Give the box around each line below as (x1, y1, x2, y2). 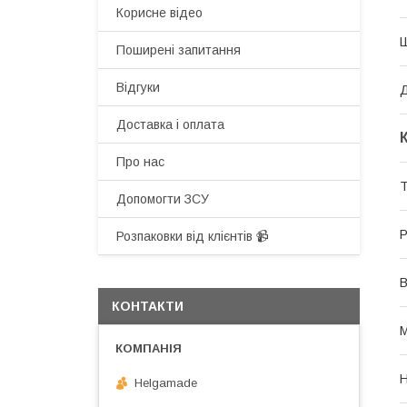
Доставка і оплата (116, 117, 224, 132)
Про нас (116, 154, 164, 169)
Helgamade (134, 375, 197, 390)
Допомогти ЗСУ (116, 192, 209, 206)
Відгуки (116, 80, 160, 94)
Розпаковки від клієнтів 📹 (116, 229, 269, 243)
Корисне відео (116, 5, 203, 20)
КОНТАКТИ (112, 299, 184, 313)
